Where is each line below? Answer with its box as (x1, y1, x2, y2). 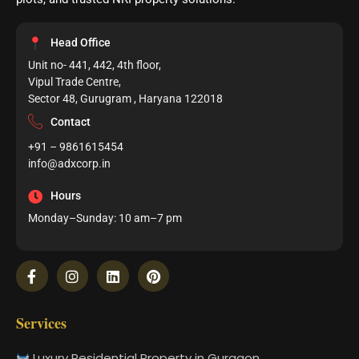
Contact (50, 115, 91, 129)
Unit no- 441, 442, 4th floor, (28, 58, 161, 72)
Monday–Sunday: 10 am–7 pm (28, 212, 182, 225)
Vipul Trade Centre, (28, 75, 121, 89)
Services (16, 313, 67, 334)
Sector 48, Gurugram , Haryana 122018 (28, 92, 223, 106)
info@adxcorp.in (28, 157, 111, 171)
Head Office (50, 36, 111, 50)
